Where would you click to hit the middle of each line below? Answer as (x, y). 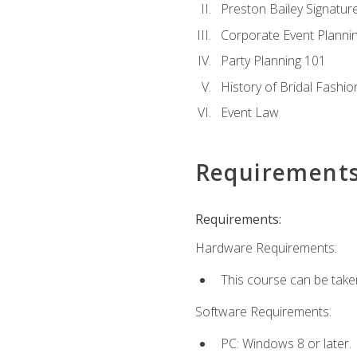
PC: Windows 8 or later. (286, 344)
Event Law (249, 113)
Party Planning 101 (273, 61)
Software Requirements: (263, 312)
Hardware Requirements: (266, 247)
